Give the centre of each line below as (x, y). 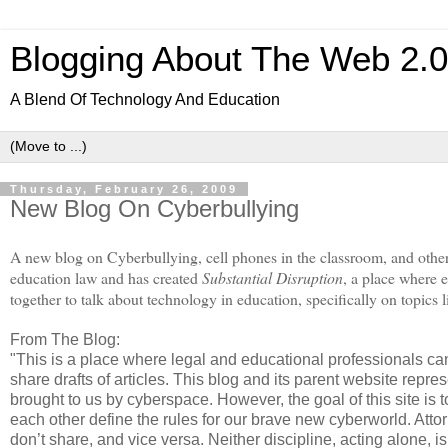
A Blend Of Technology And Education (145, 99)
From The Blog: (65, 339)
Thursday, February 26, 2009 (124, 189)
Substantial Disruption (272, 277)
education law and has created (106, 277)
